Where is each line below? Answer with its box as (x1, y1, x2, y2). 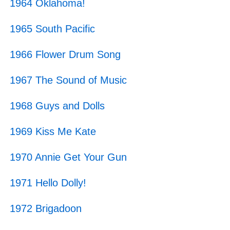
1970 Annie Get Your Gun (9, 151, 127, 163)
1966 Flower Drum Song (9, 49, 121, 60)
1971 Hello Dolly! (9, 177, 86, 188)
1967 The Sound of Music (9, 74, 127, 86)
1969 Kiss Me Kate (9, 126, 96, 137)
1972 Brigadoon (9, 203, 82, 214)
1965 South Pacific (9, 23, 95, 34)
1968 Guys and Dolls (9, 100, 105, 111)
